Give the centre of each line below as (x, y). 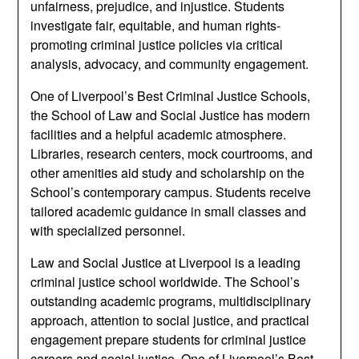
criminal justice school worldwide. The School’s (165, 282)
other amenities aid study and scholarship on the (168, 173)
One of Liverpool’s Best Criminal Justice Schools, (171, 96)
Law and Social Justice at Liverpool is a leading (166, 262)
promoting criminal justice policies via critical (157, 44)
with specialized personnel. (108, 230)
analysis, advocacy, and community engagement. (170, 64)
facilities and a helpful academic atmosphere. (159, 134)
